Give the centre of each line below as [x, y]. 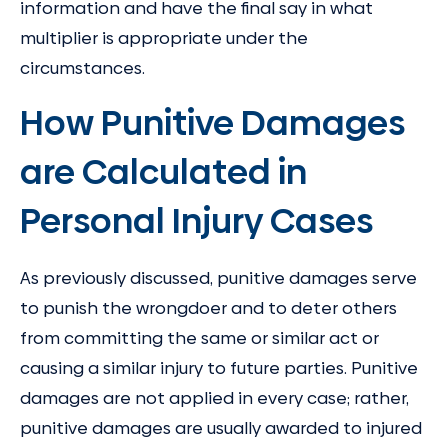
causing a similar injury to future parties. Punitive [219, 367]
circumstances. [82, 68]
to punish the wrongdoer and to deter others [208, 307]
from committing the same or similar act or [199, 337]
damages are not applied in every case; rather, [214, 397]
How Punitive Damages [212, 122]
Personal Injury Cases [196, 220]
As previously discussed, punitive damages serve [218, 277]
